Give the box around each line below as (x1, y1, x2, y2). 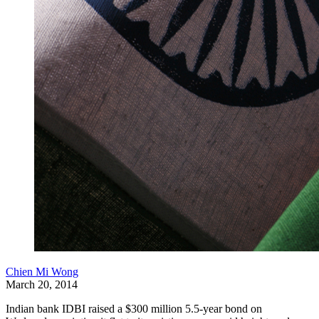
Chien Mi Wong (6, 266, 78, 278)
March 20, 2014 (6, 278, 78, 291)
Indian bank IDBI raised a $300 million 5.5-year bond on (6, 303, 262, 315)
